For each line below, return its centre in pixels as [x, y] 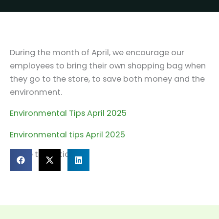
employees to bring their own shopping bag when [108, 66]
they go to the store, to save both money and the [107, 79]
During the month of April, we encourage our [97, 53]
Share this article [43, 154]
